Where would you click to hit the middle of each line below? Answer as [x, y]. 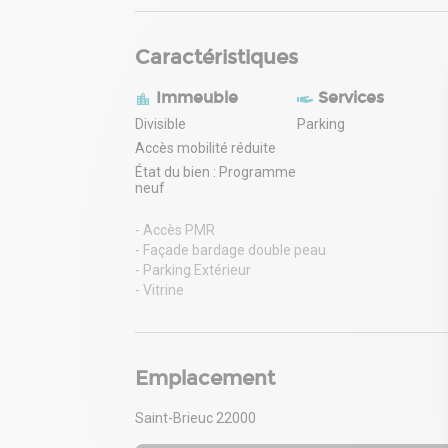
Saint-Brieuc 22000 [195, 418]
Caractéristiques [216, 56]
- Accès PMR [175, 229]
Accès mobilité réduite [205, 147]
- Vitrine [159, 289]
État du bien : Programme [215, 171]
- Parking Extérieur [193, 269]
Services [351, 97]
